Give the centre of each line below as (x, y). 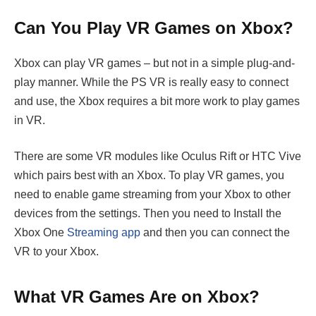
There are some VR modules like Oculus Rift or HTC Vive (158, 157)
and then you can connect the (215, 233)
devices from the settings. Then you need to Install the (148, 214)
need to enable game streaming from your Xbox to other (152, 195)
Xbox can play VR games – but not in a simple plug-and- (154, 63)
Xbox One (41, 233)
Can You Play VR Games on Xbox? (154, 28)
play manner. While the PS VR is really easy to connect (151, 82)
